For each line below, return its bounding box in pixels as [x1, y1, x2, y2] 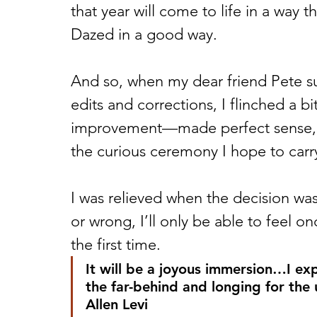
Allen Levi [86, 296, 152, 313]
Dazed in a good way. [71, 25, 221, 45]
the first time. [71, 235, 165, 255]
